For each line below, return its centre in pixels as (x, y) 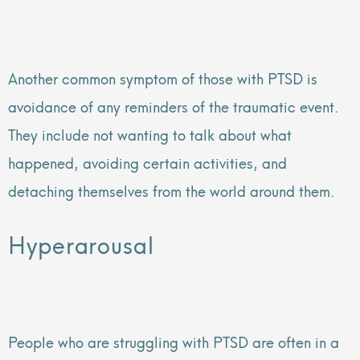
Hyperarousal (81, 243)
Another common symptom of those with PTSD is (163, 77)
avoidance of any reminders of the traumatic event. (174, 105)
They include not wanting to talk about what (150, 133)
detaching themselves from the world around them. (172, 190)
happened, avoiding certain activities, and (147, 162)
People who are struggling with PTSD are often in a (174, 341)
